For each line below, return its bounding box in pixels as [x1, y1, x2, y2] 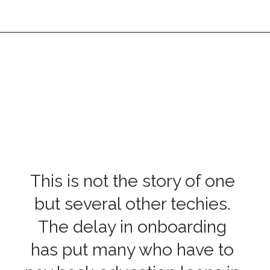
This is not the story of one [30, 171, 235, 192]
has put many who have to [31, 239, 234, 260]
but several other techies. [34, 193, 231, 215]
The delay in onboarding [38, 216, 227, 237]
